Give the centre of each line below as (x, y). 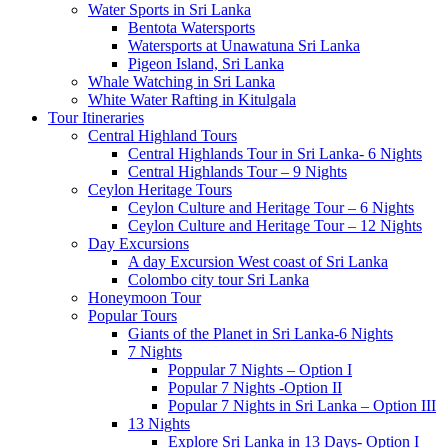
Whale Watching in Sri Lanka (181, 82)
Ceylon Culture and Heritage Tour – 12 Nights (275, 226)
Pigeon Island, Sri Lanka (206, 64)
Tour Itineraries (96, 118)
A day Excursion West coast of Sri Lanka (258, 262)
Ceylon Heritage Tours (160, 190)
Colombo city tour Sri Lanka (218, 280)
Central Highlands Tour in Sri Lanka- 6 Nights (275, 154)
